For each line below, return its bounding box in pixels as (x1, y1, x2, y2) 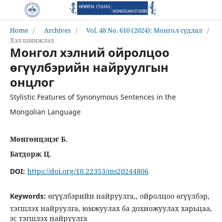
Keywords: (9, 191, 48, 201)
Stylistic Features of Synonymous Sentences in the (9, 92, 176, 102)
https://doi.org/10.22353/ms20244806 (27, 166, 149, 176)
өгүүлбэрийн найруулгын (9, 58, 168, 75)
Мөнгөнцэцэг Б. (9, 134, 67, 144)
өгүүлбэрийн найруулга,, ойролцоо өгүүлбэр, (48, 191, 210, 201)
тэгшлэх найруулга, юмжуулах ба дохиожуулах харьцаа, (9, 203, 212, 213)
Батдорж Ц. (9, 149, 51, 159)
